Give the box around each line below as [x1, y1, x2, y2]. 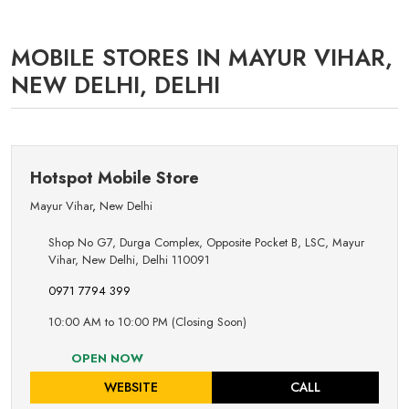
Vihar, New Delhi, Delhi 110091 [48, 251, 210, 269]
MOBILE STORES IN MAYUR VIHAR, [11, 41, 393, 75]
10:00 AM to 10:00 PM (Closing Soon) [48, 313, 246, 331]
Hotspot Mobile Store [30, 166, 199, 191]
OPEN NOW [67, 350, 143, 368]
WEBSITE [100, 378, 158, 397]
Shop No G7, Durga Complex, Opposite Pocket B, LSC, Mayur [48, 234, 364, 252]
